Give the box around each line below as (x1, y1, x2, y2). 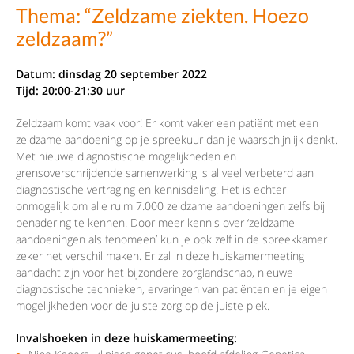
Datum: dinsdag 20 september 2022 (16, 66, 207, 82)
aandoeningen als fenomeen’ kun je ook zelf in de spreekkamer (16, 232, 327, 247)
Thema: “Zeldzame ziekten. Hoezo (16, 4, 309, 28)
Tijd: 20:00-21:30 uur (16, 83, 125, 99)
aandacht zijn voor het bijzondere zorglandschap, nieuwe (16, 265, 293, 281)
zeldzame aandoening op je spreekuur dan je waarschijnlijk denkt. (16, 132, 337, 148)
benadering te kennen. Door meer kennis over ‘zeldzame (16, 215, 295, 231)
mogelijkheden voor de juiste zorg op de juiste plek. (16, 298, 269, 314)
